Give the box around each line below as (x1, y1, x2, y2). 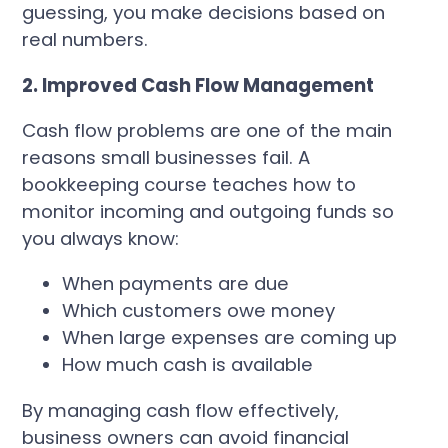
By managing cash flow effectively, (22, 397, 340, 423)
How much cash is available (62, 352, 314, 378)
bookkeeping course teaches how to (22, 171, 357, 197)
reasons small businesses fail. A (22, 144, 311, 170)
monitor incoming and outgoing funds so (22, 198, 395, 224)
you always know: (22, 225, 180, 251)
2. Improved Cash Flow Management (22, 72, 375, 98)
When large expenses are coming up (62, 325, 398, 351)
